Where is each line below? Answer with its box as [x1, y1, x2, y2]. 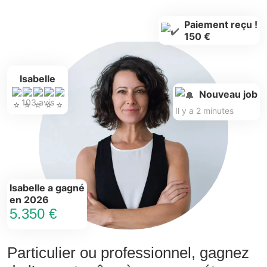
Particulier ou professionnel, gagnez [7, 243, 249, 262]
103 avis [21, 97, 54, 108]
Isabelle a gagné [10, 181, 85, 194]
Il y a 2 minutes [175, 105, 234, 116]
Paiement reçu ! [184, 18, 257, 30]
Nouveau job [199, 88, 257, 101]
